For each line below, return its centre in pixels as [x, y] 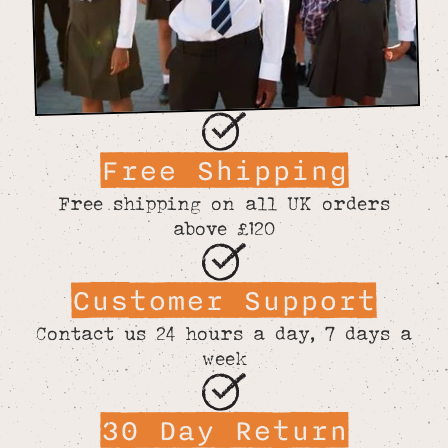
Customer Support [224, 301]
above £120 [224, 227]
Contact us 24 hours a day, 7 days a [224, 333]
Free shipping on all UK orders [224, 202]
